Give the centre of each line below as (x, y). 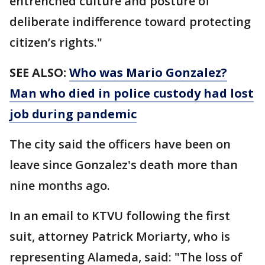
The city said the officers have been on (120, 144)
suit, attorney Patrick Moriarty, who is (120, 236)
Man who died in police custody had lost (132, 93)
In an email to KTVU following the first (120, 216)
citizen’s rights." (56, 42)
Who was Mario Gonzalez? (148, 72)
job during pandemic (73, 114)
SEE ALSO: (38, 72)
